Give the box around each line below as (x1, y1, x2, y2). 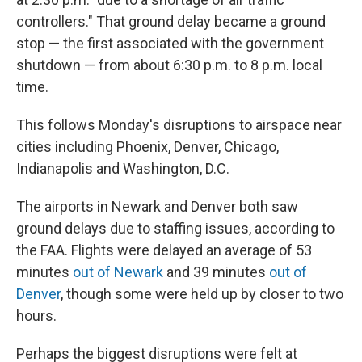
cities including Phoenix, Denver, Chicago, (16, 138, 279, 155)
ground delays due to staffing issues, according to (16, 220, 335, 237)
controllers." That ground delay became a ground (16, 13, 326, 30)
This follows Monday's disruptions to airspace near (16, 116, 342, 133)
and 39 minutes (163, 263, 269, 280)
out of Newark (73, 263, 163, 280)
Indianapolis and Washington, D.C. (16, 160, 229, 177)
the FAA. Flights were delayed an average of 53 (16, 242, 312, 259)
